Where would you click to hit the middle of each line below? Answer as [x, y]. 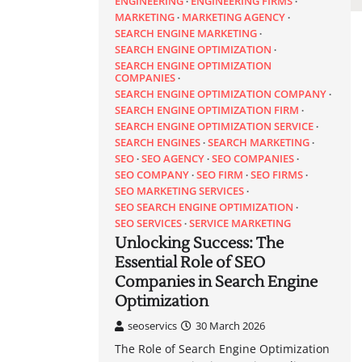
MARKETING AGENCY [234, 17]
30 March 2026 [230, 325]
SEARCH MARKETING [259, 142]
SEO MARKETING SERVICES [179, 190]
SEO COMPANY [152, 174]
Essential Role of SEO [190, 262]
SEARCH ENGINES [158, 142]
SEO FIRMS [277, 174]
